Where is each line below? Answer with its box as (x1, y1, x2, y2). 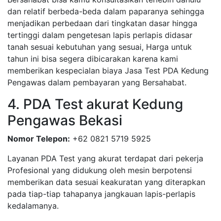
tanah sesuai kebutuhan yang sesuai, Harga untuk (7, 42, 192, 52)
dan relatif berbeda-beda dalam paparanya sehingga (7, 6, 204, 16)
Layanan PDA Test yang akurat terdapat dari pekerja (7, 153, 203, 163)
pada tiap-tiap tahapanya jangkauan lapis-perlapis (7, 189, 195, 199)
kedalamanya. (7, 201, 59, 211)
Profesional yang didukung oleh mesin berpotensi (7, 165, 192, 175)
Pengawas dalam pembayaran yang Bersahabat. (7, 77, 186, 87)
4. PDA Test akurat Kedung (7, 96, 183, 112)
